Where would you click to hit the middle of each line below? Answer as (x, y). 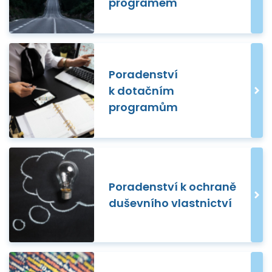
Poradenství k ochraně (172, 187)
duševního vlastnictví (170, 203)
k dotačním (141, 90)
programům (143, 107)
